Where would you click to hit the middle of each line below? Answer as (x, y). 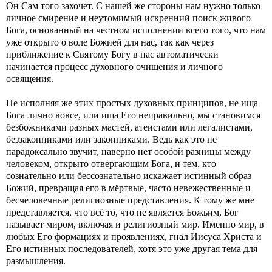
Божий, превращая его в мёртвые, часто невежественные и (128, 188)
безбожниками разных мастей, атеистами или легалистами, (129, 127)
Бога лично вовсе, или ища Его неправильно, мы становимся (133, 115)
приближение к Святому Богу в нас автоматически (112, 54)
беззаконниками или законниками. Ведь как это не (111, 139)
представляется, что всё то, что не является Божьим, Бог (122, 212)
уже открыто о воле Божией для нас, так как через (110, 42)
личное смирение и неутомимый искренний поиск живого (128, 18)
